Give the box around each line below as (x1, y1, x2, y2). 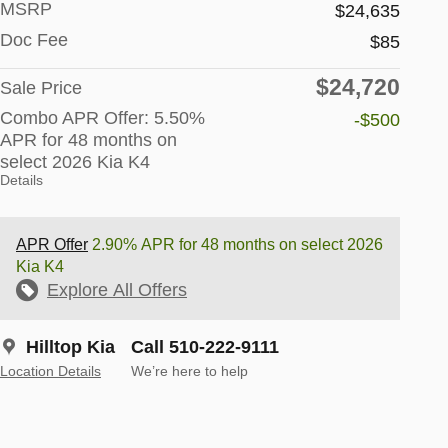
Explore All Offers (47, 279, 187, 300)
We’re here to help (131, 363, 248, 379)
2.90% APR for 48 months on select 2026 (88, 235, 383, 253)
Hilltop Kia (26, 336, 115, 357)
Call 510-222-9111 (131, 336, 279, 357)
